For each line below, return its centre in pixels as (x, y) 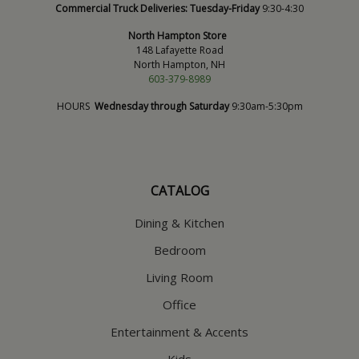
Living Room (179, 277)
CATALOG (179, 190)
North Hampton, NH (179, 64)
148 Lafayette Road (179, 50)
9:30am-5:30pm (266, 106)
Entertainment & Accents (179, 331)
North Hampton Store (179, 35)
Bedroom (179, 250)
